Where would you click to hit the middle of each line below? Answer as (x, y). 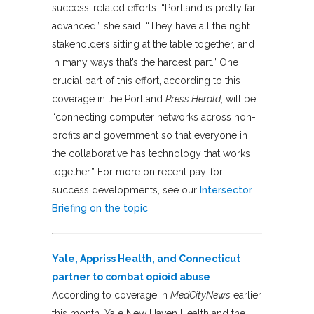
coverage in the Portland (109, 98)
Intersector (226, 190)
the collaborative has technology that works (151, 153)
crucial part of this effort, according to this (146, 80)
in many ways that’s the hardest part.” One (145, 62)
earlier (246, 295)
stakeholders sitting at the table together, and (153, 44)
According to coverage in (111, 295)
